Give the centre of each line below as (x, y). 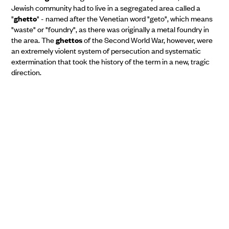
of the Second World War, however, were (147, 40)
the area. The (33, 40)
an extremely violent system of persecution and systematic (106, 50)
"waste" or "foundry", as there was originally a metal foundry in (110, 29)
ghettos (69, 40)
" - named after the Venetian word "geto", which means (124, 18)
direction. (26, 72)
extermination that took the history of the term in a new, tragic (110, 61)
